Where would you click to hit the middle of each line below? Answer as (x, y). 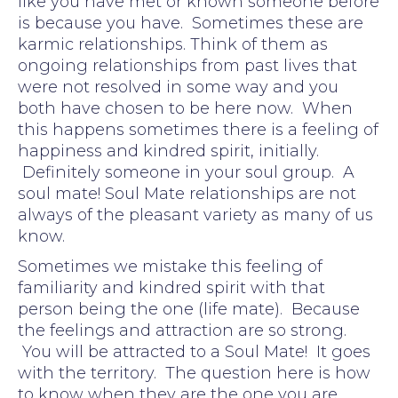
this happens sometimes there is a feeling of (198, 129)
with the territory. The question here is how (194, 373)
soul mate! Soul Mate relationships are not (187, 193)
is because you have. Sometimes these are (191, 23)
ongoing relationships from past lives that (187, 65)
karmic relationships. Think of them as (173, 44)
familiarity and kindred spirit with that (171, 287)
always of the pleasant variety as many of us (195, 215)
